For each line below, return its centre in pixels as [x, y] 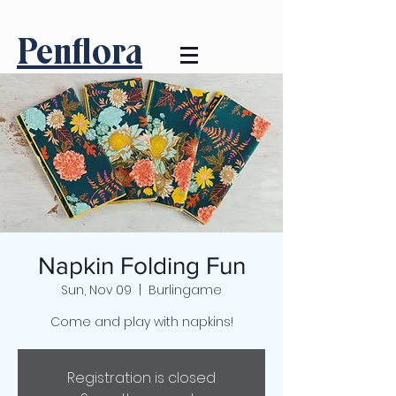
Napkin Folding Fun [141, 266]
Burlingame [185, 290]
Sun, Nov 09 [96, 290]
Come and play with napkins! [141, 322]
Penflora [80, 51]
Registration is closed [141, 378]
